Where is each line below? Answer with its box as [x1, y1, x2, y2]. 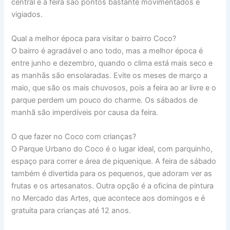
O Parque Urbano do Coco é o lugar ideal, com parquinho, [11, 144, 213, 154]
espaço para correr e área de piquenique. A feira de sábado [11, 157, 217, 166]
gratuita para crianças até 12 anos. [11, 206, 131, 216]
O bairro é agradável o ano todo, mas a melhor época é [11, 46, 203, 55]
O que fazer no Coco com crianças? [11, 132, 137, 142]
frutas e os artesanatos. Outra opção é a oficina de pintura [11, 181, 214, 191]
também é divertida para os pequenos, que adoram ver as [11, 169, 213, 179]
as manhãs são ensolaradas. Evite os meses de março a [11, 70, 208, 80]
